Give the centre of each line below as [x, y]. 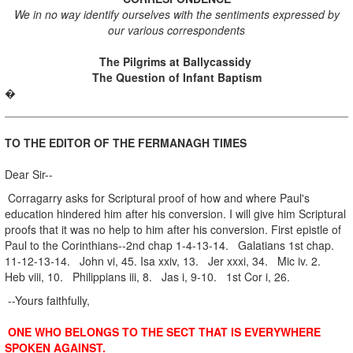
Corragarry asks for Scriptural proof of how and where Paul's [157, 197]
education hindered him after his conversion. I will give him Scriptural [175, 213]
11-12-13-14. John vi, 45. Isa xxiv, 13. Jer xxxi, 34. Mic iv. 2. [166, 260]
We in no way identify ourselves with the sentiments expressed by [176, 14]
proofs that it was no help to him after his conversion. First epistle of [173, 229]
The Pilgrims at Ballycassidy [176, 61]
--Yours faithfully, [47, 300]
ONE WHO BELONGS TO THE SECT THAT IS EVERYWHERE [163, 331]
